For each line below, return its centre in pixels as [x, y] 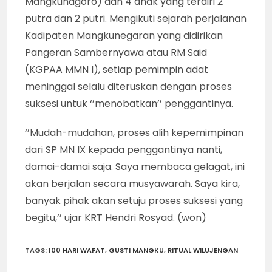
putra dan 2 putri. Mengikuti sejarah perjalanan [136, 19]
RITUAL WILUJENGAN [203, 250]
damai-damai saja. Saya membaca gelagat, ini [135, 167]
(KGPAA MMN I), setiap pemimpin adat [117, 70]
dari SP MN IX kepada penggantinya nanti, [124, 150]
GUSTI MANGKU [137, 250]
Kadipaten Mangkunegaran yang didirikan [124, 36]
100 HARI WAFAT [77, 250]
